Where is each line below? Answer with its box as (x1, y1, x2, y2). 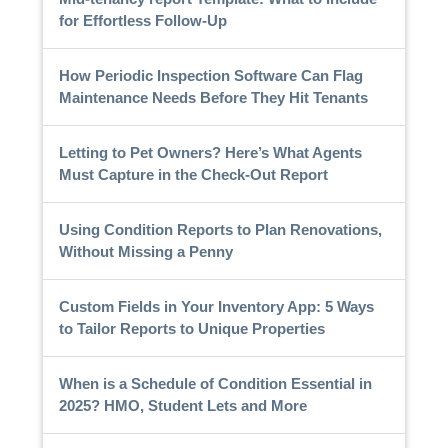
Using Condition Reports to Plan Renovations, (58, 220, 382, 238)
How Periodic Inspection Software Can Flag (58, 66, 363, 84)
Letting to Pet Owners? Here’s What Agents (58, 143, 362, 161)
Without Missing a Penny (58, 242, 233, 260)
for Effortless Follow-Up (58, 11, 227, 29)
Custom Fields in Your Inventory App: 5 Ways (58, 297, 374, 315)
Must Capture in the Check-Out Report (58, 165, 328, 183)
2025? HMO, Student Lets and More (58, 396, 307, 414)
